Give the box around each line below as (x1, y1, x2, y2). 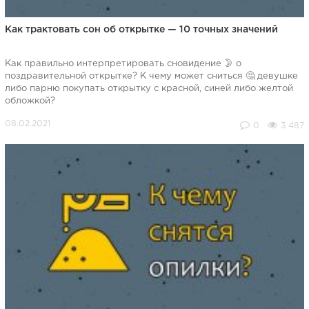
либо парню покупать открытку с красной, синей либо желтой (4, 85, 293, 93)
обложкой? (4, 97, 55, 106)
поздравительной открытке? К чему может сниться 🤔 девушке (4, 72, 298, 81)
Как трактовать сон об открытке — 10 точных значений (4, 26, 278, 34)
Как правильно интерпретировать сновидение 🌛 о (4, 60, 241, 68)
